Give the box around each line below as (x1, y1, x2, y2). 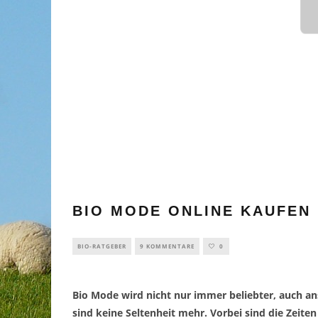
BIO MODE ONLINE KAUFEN (72, 203, 311, 219)
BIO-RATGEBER (77, 242, 126, 251)
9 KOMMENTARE (140, 242, 194, 251)
